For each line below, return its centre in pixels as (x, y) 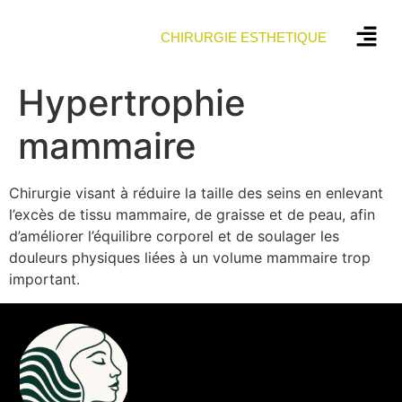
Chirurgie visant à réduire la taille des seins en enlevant (196, 193)
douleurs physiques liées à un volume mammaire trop (190, 258)
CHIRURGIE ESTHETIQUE (244, 38)
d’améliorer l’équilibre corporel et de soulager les (174, 236)
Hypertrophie (132, 103)
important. (44, 280)
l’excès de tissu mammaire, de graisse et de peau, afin (192, 215)
